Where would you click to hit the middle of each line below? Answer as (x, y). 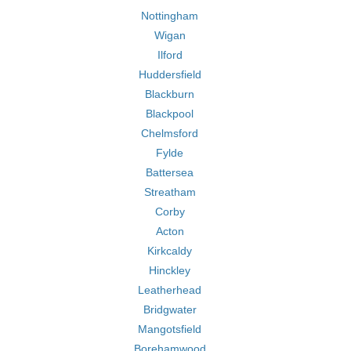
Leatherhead (170, 290)
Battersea (170, 172)
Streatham (170, 192)
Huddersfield (170, 74)
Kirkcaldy (170, 251)
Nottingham (170, 16)
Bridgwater (170, 309)
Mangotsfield (170, 329)
